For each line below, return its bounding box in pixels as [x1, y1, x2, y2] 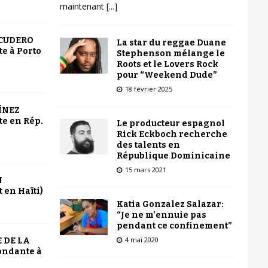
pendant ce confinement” [116, 220, 232, 231]
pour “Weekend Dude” [116, 69, 217, 80]
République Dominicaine [116, 150, 230, 161]
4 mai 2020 [124, 234, 159, 244]
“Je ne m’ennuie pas [116, 209, 206, 220]
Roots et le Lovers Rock [116, 59, 218, 69]
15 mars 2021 [124, 165, 166, 174]
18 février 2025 [124, 84, 172, 93]
